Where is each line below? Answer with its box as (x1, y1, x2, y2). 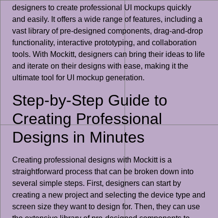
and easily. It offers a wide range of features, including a (12, 15, 202, 24)
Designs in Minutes (12, 128, 145, 146)
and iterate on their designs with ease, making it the (12, 62, 188, 71)
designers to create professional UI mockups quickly (12, 3, 191, 12)
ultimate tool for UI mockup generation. (12, 73, 145, 82)
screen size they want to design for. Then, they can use (12, 202, 200, 211)
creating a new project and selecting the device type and (12, 190, 205, 199)
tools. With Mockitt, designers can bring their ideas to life (12, 50, 205, 59)
